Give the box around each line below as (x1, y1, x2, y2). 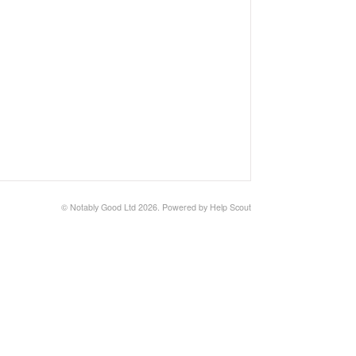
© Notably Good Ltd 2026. (61, 201, 162, 213)
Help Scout (210, 201, 251, 213)
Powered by (162, 201, 210, 213)
